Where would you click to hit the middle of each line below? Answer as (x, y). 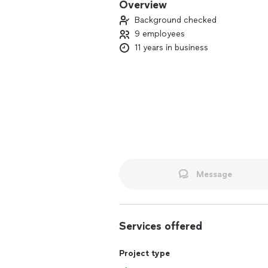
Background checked (176, 20)
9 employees (160, 34)
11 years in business (171, 48)
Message (214, 174)
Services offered (161, 226)
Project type (144, 253)
